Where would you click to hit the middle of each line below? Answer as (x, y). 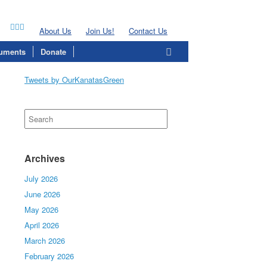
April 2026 (42, 225)
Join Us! (100, 30)
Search (36, 114)
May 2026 (42, 209)
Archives (45, 158)
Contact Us (148, 30)
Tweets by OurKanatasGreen (74, 80)
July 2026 (41, 178)
